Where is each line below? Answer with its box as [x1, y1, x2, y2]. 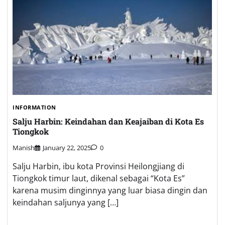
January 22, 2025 [43, 143, 91, 153]
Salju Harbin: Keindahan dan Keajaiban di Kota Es [13, 116, 204, 127]
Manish [13, 143, 35, 153]
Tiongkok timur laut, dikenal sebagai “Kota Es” [13, 173, 185, 184]
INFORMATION [13, 103, 56, 111]
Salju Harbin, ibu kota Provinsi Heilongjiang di [13, 161, 184, 172]
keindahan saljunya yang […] [13, 197, 119, 208]
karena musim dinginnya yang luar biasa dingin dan [13, 185, 207, 196]
